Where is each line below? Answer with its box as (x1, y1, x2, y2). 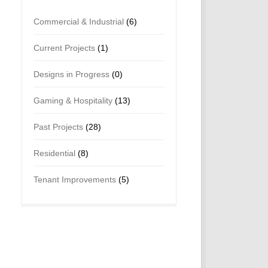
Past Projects (33, 122, 83, 132)
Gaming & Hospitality (33, 96, 112, 105)
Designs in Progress (33, 69, 109, 79)
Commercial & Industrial (33, 17, 124, 26)
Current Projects (33, 43, 95, 53)
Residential (33, 148, 75, 158)
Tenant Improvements (33, 175, 116, 184)
